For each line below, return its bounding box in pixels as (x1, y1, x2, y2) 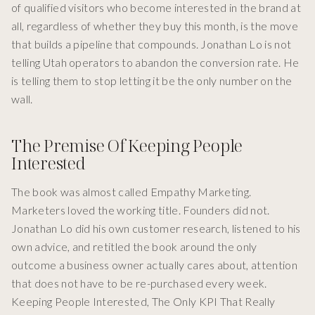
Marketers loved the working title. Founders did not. (11, 203, 270, 217)
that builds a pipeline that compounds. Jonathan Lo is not (11, 37, 292, 51)
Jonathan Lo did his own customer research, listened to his (11, 221, 301, 236)
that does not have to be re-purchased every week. (11, 276, 267, 290)
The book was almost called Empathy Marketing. (11, 185, 252, 199)
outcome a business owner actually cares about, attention (11, 258, 297, 272)
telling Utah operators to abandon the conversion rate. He (11, 56, 300, 70)
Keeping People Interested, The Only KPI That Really (11, 295, 276, 309)
